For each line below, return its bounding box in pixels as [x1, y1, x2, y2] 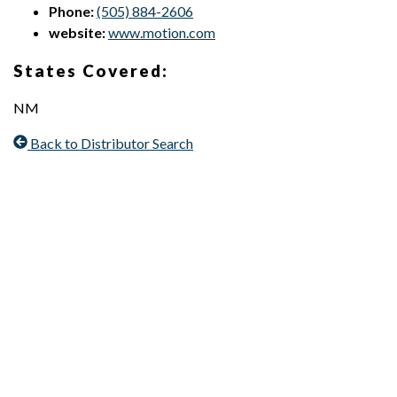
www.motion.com [108, 23, 215, 41]
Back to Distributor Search [30, 135, 193, 152]
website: [49, 23, 105, 41]
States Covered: [13, 60, 168, 81]
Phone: [49, 2, 94, 19]
